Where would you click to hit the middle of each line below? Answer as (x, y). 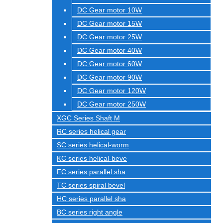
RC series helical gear (91, 131)
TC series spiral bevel (91, 185)
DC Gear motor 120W (111, 91)
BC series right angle (90, 212)
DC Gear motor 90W (110, 77)
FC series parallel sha (91, 172)
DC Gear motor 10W (110, 10)
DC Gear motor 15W (110, 23)
